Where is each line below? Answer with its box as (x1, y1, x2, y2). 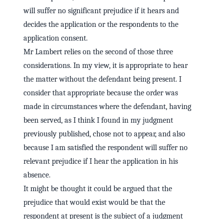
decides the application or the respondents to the (23, 20, 178, 29)
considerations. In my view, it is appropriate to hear (23, 61, 188, 70)
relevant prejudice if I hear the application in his (23, 157, 178, 166)
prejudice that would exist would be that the (23, 198, 165, 207)
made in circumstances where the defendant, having (23, 102, 191, 111)
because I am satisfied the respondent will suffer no (23, 143, 188, 153)
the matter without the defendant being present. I (23, 75, 181, 84)
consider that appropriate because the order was (23, 88, 178, 98)
